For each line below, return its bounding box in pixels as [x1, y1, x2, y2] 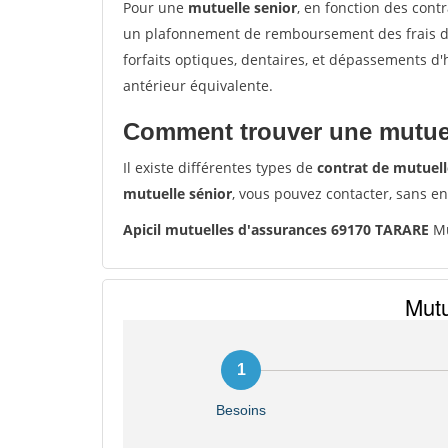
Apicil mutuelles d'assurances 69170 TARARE [123, 220, 429, 239]
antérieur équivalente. [123, 76, 273, 95]
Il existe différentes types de [123, 158, 317, 177]
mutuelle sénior [123, 184, 232, 203]
